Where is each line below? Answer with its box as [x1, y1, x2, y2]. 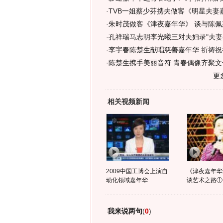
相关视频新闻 [107, 98, 149, 106]
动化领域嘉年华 [106, 177, 148, 184]
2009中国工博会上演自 [106, 168, 168, 175]
